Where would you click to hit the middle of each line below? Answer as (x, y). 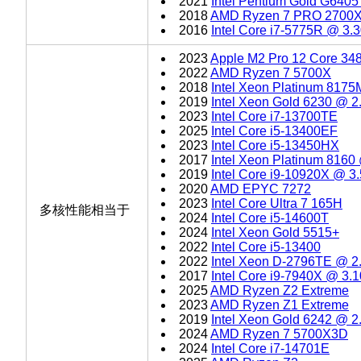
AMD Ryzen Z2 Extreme (280, 290)
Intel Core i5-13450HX (275, 145)
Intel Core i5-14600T (270, 218)
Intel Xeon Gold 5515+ (275, 232)
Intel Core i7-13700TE (274, 116)
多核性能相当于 (85, 210)
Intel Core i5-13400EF (274, 131)
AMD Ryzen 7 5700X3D (279, 334)
